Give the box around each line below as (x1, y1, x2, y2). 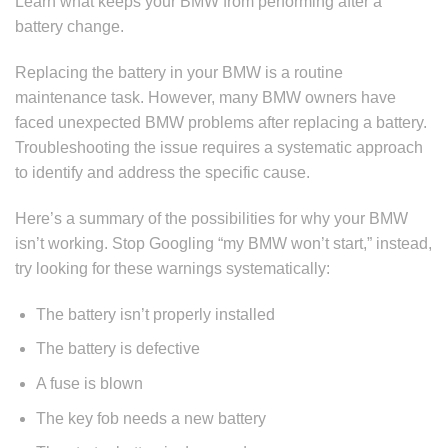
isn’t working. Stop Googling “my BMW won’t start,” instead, (15, 234, 432, 252)
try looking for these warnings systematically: (15, 259, 330, 277)
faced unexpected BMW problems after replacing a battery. (15, 114, 427, 132)
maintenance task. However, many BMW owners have (15, 89, 396, 107)
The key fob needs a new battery (35, 409, 266, 427)
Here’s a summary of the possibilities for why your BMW (15, 209, 408, 227)
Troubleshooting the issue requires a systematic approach (15, 139, 423, 157)
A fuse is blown (35, 374, 143, 392)
